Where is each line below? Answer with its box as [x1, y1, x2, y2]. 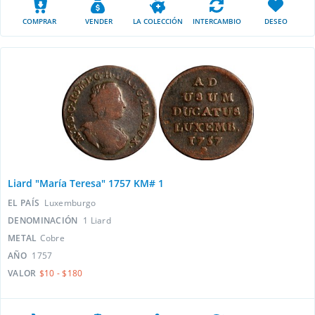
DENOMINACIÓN [8, 214, 80, 226]
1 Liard [82, 214, 112, 226]
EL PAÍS [8, 197, 42, 209]
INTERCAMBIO [192, 16, 241, 26]
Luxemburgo [44, 197, 96, 209]
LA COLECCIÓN [132, 16, 183, 26]
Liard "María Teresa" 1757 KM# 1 [8, 176, 164, 190]
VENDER [84, 16, 112, 26]
